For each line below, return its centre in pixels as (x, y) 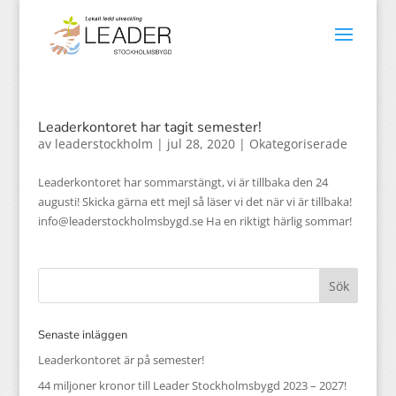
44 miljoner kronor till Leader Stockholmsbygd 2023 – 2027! (192, 385)
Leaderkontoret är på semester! (121, 360)
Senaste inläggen (82, 335)
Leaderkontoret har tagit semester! (149, 127)
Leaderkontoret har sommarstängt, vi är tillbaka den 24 (183, 182)
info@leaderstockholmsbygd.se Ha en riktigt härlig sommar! (194, 221)
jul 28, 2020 (201, 144)
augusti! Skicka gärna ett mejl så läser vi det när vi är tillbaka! (194, 202)
